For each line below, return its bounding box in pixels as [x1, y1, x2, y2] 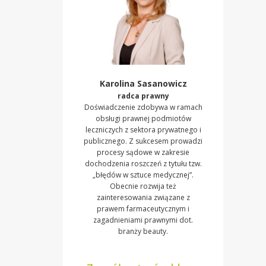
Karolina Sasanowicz [99, 78, 187, 90]
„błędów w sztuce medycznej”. [93, 170, 194, 180]
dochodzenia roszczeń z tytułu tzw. [84, 159, 202, 169]
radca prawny [117, 91, 169, 102]
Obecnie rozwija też [110, 181, 176, 192]
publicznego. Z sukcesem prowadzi [84, 136, 202, 147]
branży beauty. [118, 226, 168, 237]
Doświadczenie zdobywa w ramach [84, 102, 202, 113]
